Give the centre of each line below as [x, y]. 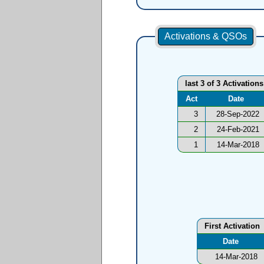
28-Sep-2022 [238, 114]
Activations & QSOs [205, 37]
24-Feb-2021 [238, 130]
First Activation [232, 226]
